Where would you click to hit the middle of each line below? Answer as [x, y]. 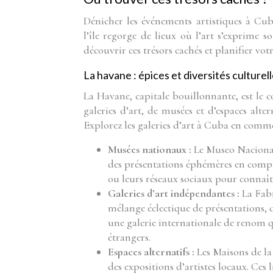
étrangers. [129, 237]
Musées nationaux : [151, 149]
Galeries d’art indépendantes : [175, 193]
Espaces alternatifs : [152, 252]
